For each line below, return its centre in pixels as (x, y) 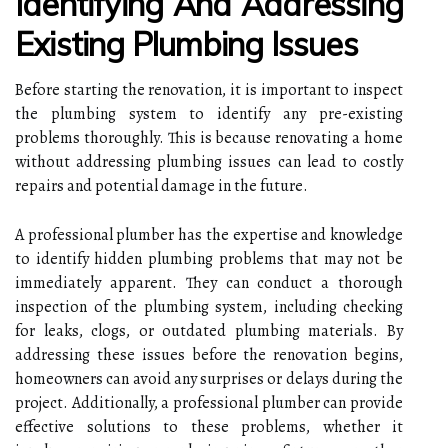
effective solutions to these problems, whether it (209, 426)
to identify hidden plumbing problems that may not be (209, 258)
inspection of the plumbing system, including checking (209, 306)
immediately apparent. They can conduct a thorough (209, 282)
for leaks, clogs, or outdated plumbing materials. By (209, 330)
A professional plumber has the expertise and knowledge (209, 234)
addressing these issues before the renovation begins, (209, 354)
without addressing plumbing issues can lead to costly (209, 161)
